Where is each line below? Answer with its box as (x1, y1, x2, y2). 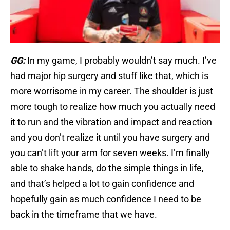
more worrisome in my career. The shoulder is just (10, 86, 213, 97)
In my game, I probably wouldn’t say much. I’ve (27, 55, 217, 66)
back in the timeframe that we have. (10, 209, 157, 220)
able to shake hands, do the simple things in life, (10, 163, 204, 174)
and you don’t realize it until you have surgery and (10, 132, 210, 143)
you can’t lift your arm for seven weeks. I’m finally (10, 147, 210, 159)
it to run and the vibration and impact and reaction (10, 117, 212, 128)
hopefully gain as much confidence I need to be (10, 194, 201, 205)
